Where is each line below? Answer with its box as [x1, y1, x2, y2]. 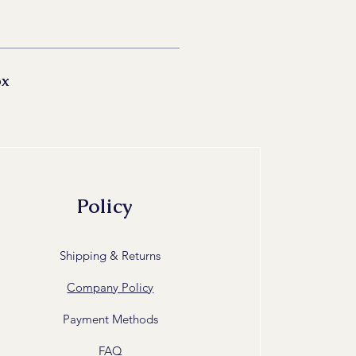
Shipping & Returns [60, 247, 161, 263]
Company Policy [67, 279, 154, 295]
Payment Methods [62, 311, 158, 327]
